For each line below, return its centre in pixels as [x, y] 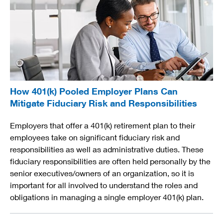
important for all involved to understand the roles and [104, 185]
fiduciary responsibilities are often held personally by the [110, 161]
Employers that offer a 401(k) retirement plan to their [103, 125]
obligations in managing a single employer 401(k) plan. [107, 197]
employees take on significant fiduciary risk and [95, 137]
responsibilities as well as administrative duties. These [107, 149]
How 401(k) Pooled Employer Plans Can [94, 91]
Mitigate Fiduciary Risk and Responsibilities [104, 103]
